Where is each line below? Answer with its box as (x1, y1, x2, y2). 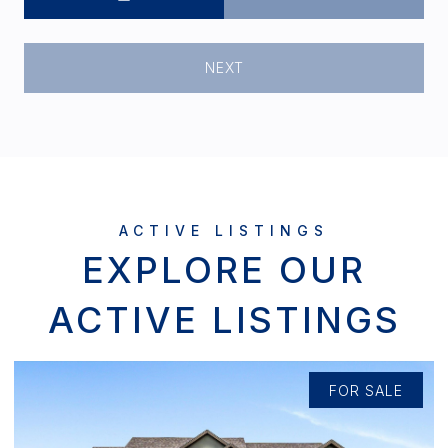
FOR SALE (329, 381, 403, 399)
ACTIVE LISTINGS (47, 297, 401, 342)
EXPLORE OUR (82, 247, 366, 292)
